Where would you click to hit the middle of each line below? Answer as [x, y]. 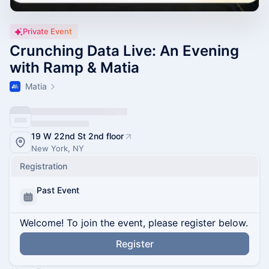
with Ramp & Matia [74, 68]
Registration [44, 166]
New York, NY [58, 148]
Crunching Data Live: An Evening [124, 51]
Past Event [58, 190]
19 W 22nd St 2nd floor [77, 136]
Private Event [47, 31]
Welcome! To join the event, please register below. [134, 223]
